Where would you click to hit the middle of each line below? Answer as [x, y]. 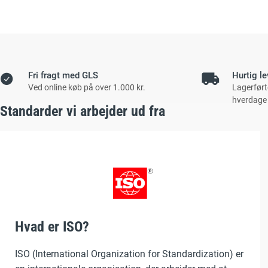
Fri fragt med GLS [63, 75]
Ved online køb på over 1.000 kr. [87, 87]
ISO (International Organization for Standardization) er [129, 254]
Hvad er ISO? [52, 227]
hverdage [249, 100]
